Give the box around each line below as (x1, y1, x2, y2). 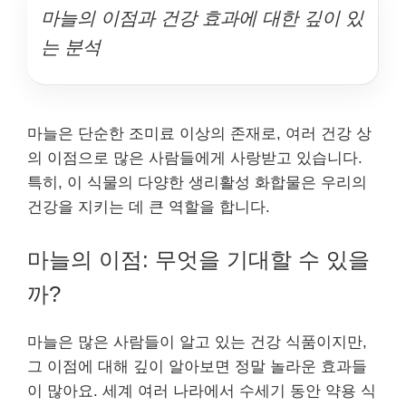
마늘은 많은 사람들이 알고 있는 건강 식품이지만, (27, 333, 367, 351)
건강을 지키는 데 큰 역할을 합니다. (27, 198, 270, 216)
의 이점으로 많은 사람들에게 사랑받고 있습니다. (27, 150, 362, 167)
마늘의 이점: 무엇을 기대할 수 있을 (27, 246, 370, 272)
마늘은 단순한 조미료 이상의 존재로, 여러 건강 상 (27, 125, 372, 142)
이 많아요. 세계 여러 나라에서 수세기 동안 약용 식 (27, 382, 376, 400)
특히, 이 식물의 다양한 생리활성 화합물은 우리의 (27, 174, 367, 191)
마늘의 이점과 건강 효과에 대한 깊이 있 (41, 8, 363, 28)
